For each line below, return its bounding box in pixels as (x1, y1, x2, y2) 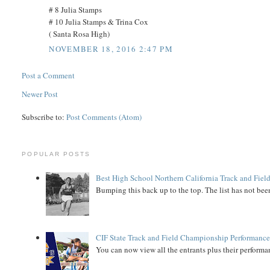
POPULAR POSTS (22, 151, 90, 158)
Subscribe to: (22, 111, 67, 123)
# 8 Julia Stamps (49, 4, 102, 15)
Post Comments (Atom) (66, 111, 142, 123)
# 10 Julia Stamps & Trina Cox (49, 16, 149, 27)
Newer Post (22, 89, 58, 100)
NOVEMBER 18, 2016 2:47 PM (49, 43, 173, 55)
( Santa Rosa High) (49, 28, 110, 39)
